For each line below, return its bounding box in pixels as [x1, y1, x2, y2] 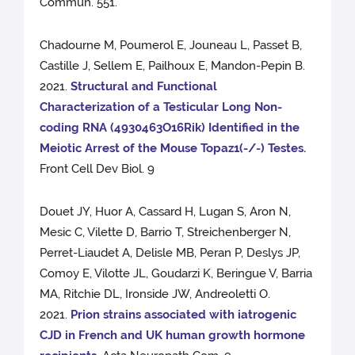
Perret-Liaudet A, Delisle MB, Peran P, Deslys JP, [40, 246, 301, 261]
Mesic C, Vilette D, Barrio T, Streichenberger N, [40, 225, 292, 240]
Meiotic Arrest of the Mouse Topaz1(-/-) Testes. [40, 141, 307, 156]
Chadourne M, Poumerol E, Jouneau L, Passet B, [40, 38, 303, 53]
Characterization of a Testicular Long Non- [40, 100, 283, 115]
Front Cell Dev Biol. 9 [40, 162, 155, 177]
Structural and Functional [71, 79, 218, 94]
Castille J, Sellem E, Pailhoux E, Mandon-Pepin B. [40, 59, 306, 74]
